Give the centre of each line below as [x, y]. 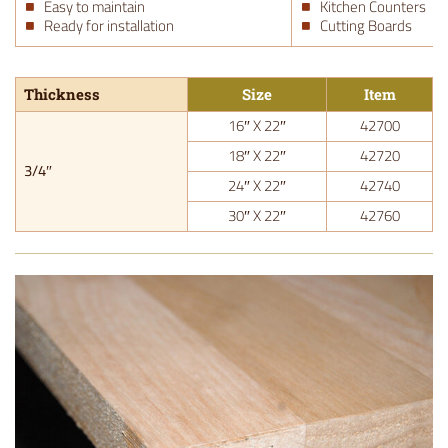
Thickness [62, 94]
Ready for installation [109, 26]
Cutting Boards [366, 26]
